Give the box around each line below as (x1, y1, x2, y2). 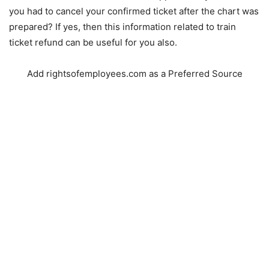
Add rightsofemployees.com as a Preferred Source (26, 67, 243, 79)
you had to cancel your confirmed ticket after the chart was (9, 5, 259, 17)
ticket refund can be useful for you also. (9, 36, 177, 48)
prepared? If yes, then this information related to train (9, 20, 236, 32)
